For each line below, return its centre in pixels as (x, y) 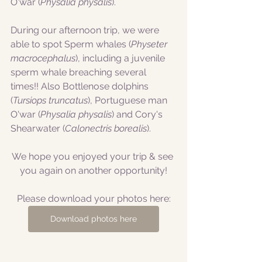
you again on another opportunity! (94, 170)
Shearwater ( (38, 128)
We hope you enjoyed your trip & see (94, 156)
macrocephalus (43, 58)
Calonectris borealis (106, 128)
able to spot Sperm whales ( (71, 44)
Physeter (150, 44)
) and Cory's (138, 114)
